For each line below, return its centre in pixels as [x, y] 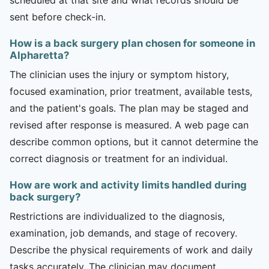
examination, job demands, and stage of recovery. [123, 233]
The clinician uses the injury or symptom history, [119, 74]
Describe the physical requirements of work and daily [131, 249]
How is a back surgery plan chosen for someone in [132, 43]
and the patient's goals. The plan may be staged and [129, 108]
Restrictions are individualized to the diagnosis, [117, 216]
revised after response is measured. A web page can [129, 125]
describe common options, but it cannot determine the [134, 141]
